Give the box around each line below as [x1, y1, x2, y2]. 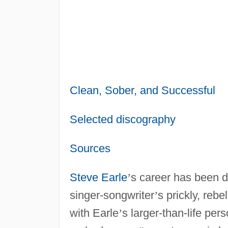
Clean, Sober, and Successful [69, 83, 215, 97]
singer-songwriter [69, 188, 154, 202]
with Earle [69, 206, 119, 219]
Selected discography [69, 112, 176, 126]
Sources [69, 141, 110, 155]
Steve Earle [69, 170, 127, 184]
